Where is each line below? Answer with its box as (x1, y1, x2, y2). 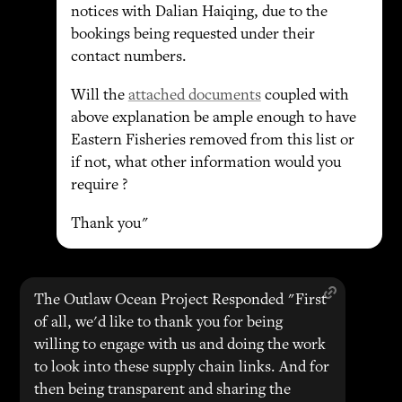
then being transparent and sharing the (34, 382, 292, 398)
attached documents (127, 88, 261, 104)
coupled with (260, 88, 349, 104)
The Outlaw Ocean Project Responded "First (34, 293, 328, 309)
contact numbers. (70, 49, 187, 66)
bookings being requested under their (70, 27, 315, 43)
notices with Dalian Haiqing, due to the (70, 4, 328, 21)
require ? (70, 178, 127, 194)
